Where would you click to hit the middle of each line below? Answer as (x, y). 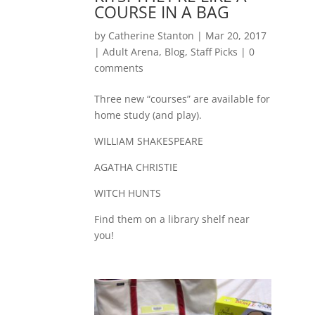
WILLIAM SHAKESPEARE (149, 141)
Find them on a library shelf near (172, 219)
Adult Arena (131, 52)
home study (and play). (148, 115)
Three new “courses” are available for (182, 99)
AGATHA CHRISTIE (136, 167)
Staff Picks (214, 52)
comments (119, 68)
